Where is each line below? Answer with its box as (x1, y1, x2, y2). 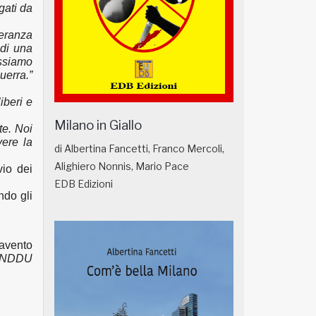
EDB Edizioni (54, 178, 113, 190)
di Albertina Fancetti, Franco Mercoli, (54, 142, 224, 155)
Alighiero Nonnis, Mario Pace (54, 160, 189, 173)
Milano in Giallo (54, 117, 142, 134)
